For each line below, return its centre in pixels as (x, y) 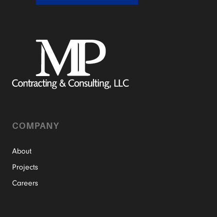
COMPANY (36, 126)
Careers (25, 183)
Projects (25, 167)
